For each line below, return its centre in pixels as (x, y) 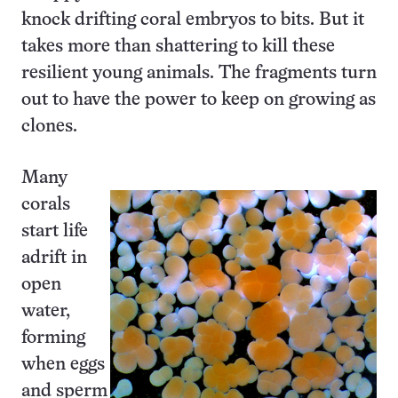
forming (53, 338)
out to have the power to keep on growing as (199, 100)
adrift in (54, 258)
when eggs (63, 365)
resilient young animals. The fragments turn (199, 73)
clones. (49, 127)
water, (46, 311)
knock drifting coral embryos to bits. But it (193, 20)
